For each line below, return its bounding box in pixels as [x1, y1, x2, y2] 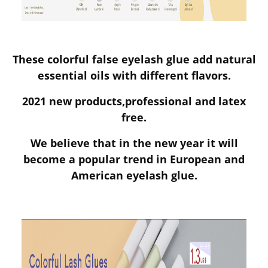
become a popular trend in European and [23, 152, 245, 167]
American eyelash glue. [71, 168, 197, 183]
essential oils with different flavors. [37, 68, 231, 83]
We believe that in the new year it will [30, 136, 238, 151]
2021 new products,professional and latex [22, 94, 246, 109]
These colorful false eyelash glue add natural [12, 52, 256, 67]
